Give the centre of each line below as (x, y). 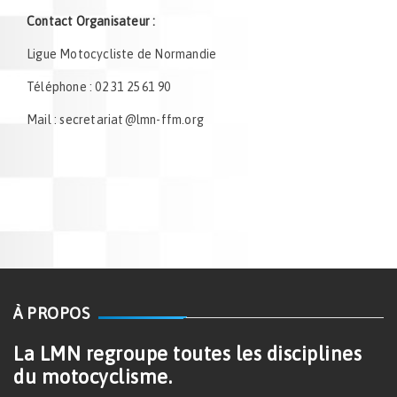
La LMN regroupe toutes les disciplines (187, 354)
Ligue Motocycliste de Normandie (122, 54)
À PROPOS (51, 314)
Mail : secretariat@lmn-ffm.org (115, 120)
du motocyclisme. (93, 377)
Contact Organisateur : (91, 22)
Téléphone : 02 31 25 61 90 (99, 87)
